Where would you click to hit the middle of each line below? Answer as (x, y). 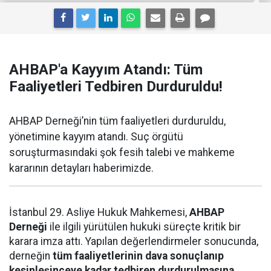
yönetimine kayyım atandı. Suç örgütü (96, 137)
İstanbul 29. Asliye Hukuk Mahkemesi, (99, 212)
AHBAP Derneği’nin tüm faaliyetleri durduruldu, (117, 121)
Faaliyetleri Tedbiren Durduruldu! (116, 87)
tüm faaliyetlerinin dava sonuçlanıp (138, 256)
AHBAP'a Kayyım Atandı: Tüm (106, 70)
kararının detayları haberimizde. (81, 168)
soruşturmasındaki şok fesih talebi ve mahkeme (122, 152)
